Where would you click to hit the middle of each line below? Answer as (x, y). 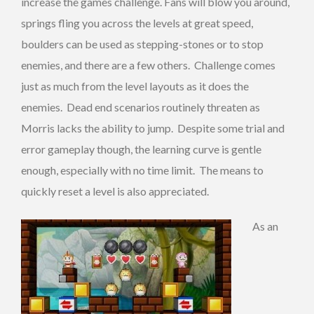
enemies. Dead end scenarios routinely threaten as (141, 107)
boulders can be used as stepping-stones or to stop (142, 44)
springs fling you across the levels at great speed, (137, 23)
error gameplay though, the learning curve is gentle (141, 149)
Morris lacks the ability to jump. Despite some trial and (153, 128)
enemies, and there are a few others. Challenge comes (148, 65)
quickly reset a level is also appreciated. (115, 191)
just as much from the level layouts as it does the (135, 86)
